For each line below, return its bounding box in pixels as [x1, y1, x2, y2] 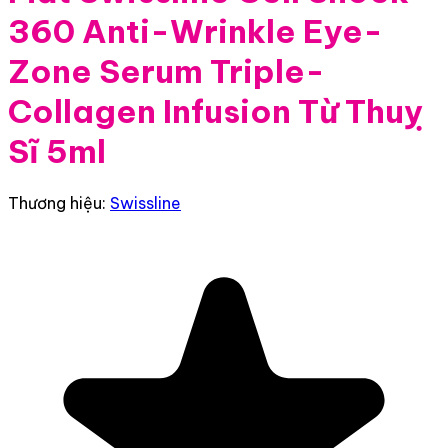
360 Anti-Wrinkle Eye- [8, 11, 383, 52]
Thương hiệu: [8, 192, 110, 213]
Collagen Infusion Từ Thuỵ [8, 91, 423, 132]
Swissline [110, 192, 181, 213]
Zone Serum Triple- [8, 51, 325, 92]
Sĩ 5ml [8, 131, 106, 172]
